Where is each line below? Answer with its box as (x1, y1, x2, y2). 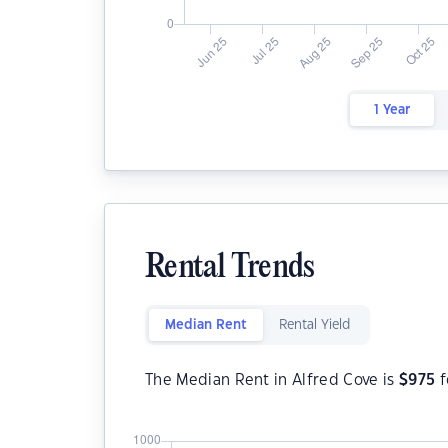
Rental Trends (145, 251, 315, 286)
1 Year (373, 104, 410, 116)
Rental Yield (279, 319, 350, 331)
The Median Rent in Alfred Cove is (145, 373, 399, 388)
